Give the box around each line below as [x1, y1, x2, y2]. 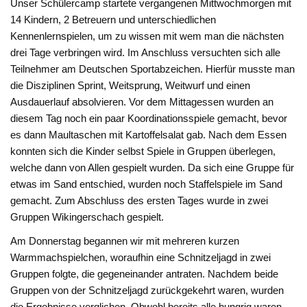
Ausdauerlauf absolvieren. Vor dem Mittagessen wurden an [10, 96, 274, 108]
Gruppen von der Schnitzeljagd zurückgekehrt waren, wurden [10, 284, 284, 297]
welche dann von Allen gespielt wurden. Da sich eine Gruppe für [10, 162, 295, 174]
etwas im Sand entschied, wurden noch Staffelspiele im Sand [10, 178, 283, 191]
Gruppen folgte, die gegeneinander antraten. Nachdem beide [10, 268, 279, 280]
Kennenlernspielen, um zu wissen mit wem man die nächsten [10, 30, 284, 42]
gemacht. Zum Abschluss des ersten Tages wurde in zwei [10, 195, 269, 207]
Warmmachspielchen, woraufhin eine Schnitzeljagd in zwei [10, 251, 271, 264]
